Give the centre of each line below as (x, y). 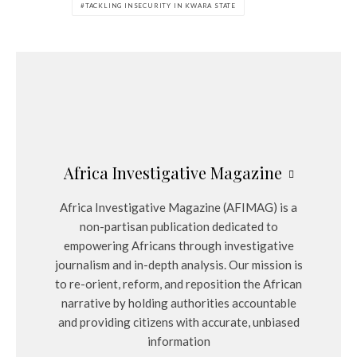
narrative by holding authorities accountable (178, 303)
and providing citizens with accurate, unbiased (178, 322)
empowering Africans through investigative (178, 245)
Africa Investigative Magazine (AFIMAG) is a (178, 207)
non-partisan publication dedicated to (178, 226)
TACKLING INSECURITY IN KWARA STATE (161, 6)
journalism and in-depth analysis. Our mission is (178, 265)
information (178, 341)
